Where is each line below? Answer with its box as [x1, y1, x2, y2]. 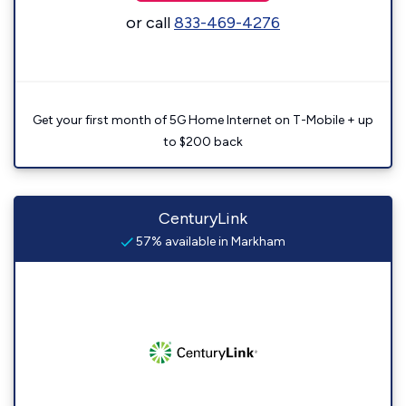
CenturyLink [159, 208, 247, 228]
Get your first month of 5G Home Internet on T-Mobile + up [33, 112, 373, 128]
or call [126, 13, 174, 33]
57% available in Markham [133, 234, 285, 249]
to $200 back [163, 134, 243, 150]
